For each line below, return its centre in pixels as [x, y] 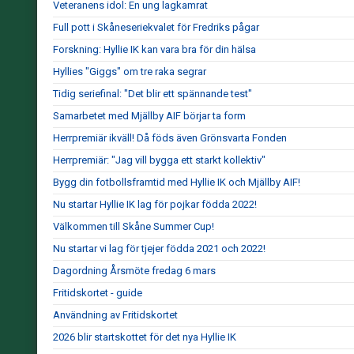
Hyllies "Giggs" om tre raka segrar [130, 72]
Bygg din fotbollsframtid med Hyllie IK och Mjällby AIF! [177, 182]
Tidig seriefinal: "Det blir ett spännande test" [153, 94]
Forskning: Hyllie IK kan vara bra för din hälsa [154, 49]
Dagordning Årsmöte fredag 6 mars [134, 271]
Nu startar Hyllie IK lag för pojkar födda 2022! [155, 204]
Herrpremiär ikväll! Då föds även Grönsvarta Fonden [170, 138]
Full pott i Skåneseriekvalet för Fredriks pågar [156, 27]
